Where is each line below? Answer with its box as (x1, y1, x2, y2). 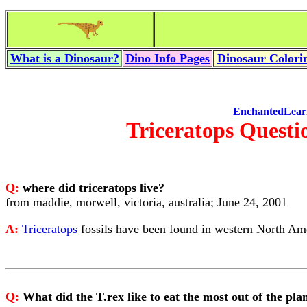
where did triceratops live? (23, 181, 164, 195)
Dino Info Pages (125, 51, 210, 65)
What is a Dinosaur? (10, 51, 119, 65)
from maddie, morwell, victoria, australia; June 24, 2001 (5, 195, 287, 209)
